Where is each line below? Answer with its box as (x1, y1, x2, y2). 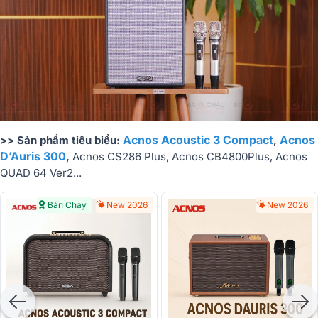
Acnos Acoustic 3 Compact (123, 133, 273, 148)
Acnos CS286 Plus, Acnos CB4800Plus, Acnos (72, 150, 307, 164)
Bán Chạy (47, 199, 87, 211)
